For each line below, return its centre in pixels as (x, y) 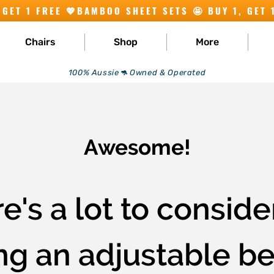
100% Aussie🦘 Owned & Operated (137, 72)
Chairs (40, 42)
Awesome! (137, 147)
